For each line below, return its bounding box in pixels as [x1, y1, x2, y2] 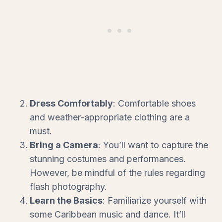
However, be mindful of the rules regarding [30, 167, 205, 178]
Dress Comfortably [30, 98, 113, 109]
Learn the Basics [30, 195, 103, 206]
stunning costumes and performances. [30, 153, 186, 164]
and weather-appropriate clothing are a [30, 111, 190, 122]
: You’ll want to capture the [98, 139, 208, 150]
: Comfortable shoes [113, 98, 196, 109]
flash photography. [30, 181, 107, 192]
